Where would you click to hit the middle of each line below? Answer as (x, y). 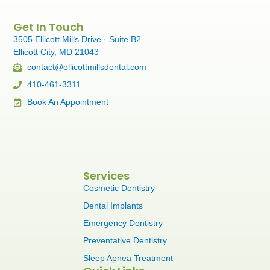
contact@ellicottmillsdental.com (86, 67)
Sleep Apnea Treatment (128, 258)
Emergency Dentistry (123, 223)
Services (107, 175)
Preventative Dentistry (125, 240)
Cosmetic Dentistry (119, 188)
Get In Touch (49, 27)
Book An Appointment (67, 102)
